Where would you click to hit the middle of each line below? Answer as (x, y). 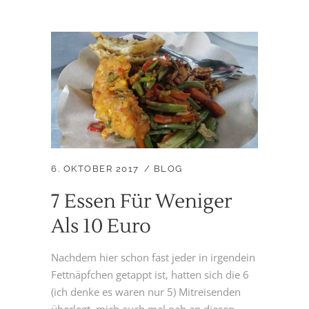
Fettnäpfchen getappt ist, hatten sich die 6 (150, 275)
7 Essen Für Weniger (141, 202)
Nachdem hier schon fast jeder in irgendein (153, 258)
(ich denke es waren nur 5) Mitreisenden (146, 292)
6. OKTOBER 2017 (95, 169)
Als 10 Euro (101, 227)
